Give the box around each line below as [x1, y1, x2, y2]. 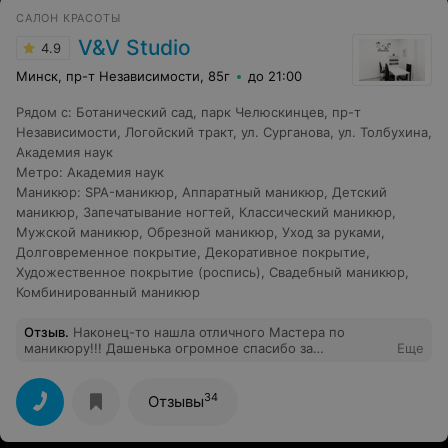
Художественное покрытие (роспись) [16, 263, 261, 280]
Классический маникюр [239, 203, 392, 220]
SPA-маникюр [85, 183, 174, 200]
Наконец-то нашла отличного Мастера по [73, 323, 345, 340]
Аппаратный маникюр [182, 183, 324, 200]
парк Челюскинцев [201, 103, 324, 120]
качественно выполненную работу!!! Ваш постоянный [24, 355, 265, 372]
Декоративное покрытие [205, 243, 366, 260]
